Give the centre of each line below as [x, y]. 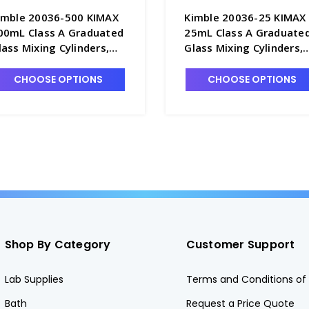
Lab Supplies [34, 279]
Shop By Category [58, 244]
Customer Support [240, 244]
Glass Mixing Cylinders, [244, 47]
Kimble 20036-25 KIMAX [245, 17]
